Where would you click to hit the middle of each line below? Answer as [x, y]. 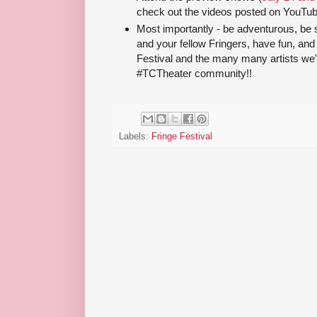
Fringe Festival [182, 136]
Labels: [135, 136]
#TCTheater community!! [194, 74]
